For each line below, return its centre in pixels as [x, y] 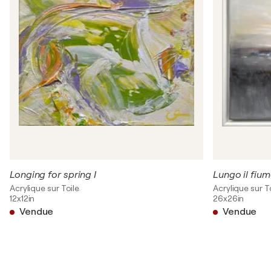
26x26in [229, 199]
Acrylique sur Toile [45, 188]
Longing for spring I [53, 175]
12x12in [22, 199]
